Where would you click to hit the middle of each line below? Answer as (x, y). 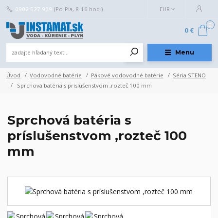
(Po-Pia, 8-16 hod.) (78, 9)
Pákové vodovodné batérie (127, 75)
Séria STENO (189, 75)
